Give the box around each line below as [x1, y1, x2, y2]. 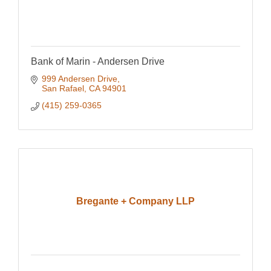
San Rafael [41, 83, 84, 94]
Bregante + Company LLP [76, 196, 195, 207]
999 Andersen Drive [41, 74, 117, 84]
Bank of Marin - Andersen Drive [31, 56, 165, 67]
